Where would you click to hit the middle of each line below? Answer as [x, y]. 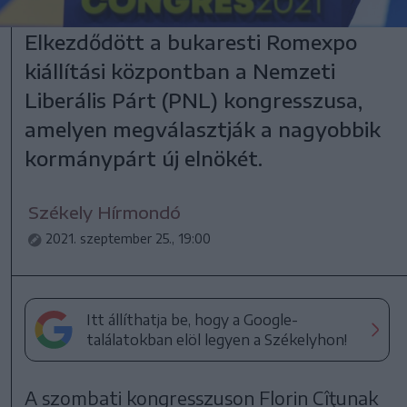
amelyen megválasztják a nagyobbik [203, 129]
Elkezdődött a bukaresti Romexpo [191, 42]
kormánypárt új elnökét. [144, 159]
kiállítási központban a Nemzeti [180, 71]
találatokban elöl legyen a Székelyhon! [217, 340]
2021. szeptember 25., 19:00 [129, 239]
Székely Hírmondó [105, 213]
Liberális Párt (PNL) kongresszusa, [194, 100]
